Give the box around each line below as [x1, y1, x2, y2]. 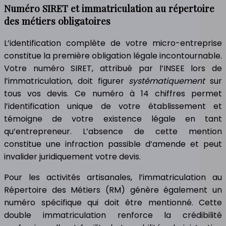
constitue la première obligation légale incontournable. [4, 50, 222, 62]
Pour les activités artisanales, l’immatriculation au [4, 172, 222, 184]
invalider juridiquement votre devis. [4, 151, 141, 163]
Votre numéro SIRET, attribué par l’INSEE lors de [4, 63, 222, 75]
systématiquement [129, 75, 210, 87]
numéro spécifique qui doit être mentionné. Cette [4, 197, 222, 209]
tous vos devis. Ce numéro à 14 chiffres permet [4, 88, 222, 100]
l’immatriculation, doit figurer [4, 75, 129, 87]
